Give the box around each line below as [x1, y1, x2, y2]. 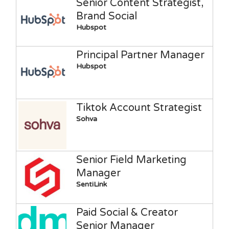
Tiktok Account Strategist [76, 101, 202, 114]
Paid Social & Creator [76, 206, 178, 219]
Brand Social [76, 10, 137, 22]
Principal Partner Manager [76, 49, 204, 62]
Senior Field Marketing [76, 154, 187, 167]
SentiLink [76, 180, 107, 189]
